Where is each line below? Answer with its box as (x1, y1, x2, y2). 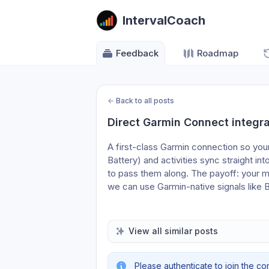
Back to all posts (116, 96, 174, 105)
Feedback (116, 47, 159, 59)
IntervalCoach (122, 13, 205, 28)
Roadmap (197, 47, 238, 59)
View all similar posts (128, 226, 218, 236)
